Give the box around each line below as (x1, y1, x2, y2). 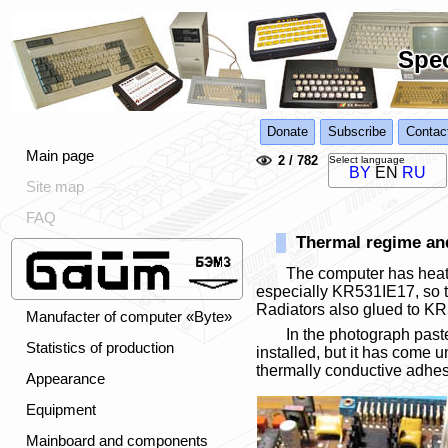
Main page (26, 147, 94, 164)
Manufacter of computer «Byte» (26, 308, 232, 325)
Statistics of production (26, 339, 174, 356)
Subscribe (327, 123, 386, 139)
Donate (266, 123, 308, 139)
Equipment (26, 401, 96, 418)
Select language (329, 154, 405, 166)
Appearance (26, 370, 105, 387)
